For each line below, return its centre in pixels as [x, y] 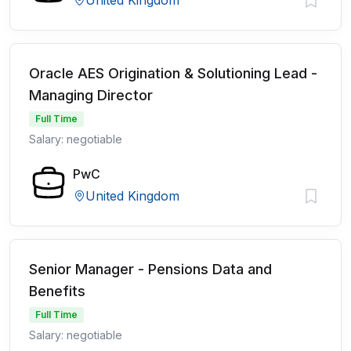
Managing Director [91, 95]
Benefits [57, 291]
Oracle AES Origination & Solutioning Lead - [173, 73]
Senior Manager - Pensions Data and [150, 269]
